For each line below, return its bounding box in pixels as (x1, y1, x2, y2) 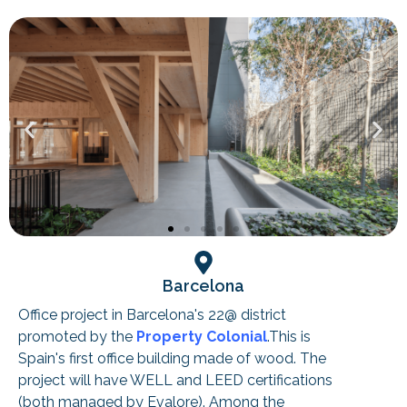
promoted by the (18, 328, 136, 346)
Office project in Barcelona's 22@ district (18, 306, 286, 324)
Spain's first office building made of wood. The (18, 350, 326, 368)
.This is (267, 328, 311, 346)
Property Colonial (136, 328, 267, 346)
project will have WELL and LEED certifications (18, 372, 333, 390)
